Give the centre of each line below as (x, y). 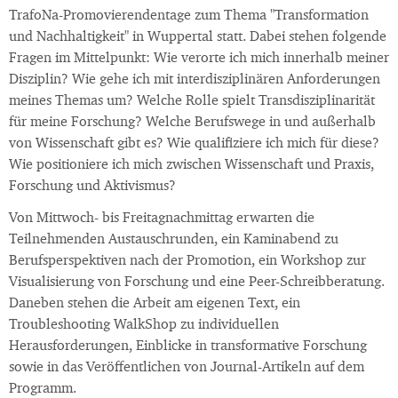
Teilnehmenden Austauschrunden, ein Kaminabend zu (174, 240)
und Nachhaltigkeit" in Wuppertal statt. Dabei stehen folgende (198, 38)
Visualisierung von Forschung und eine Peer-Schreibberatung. (197, 283)
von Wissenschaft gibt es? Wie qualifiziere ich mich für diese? (194, 144)
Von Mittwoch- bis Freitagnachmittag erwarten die (162, 219)
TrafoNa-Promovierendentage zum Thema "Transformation (189, 16)
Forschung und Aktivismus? (92, 187)
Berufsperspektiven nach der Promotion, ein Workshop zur (187, 262)
